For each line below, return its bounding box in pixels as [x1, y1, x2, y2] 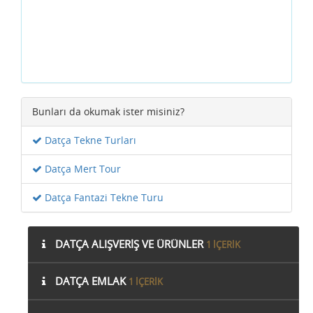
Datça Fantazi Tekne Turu [42, 191, 163, 205]
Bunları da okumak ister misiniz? [32, 105, 184, 119]
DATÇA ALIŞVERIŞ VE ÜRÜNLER [52, 237, 206, 252]
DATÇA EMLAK [52, 274, 129, 289]
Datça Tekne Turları [42, 133, 136, 147]
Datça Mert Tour [42, 162, 121, 176]
